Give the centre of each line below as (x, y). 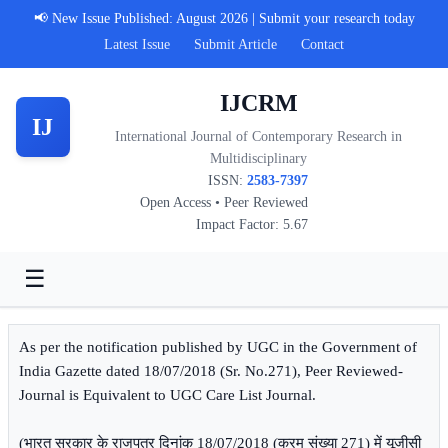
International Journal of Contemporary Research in (259, 136)
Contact (322, 44)
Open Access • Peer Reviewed (224, 202)
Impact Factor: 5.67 (252, 224)
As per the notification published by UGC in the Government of (218, 347)
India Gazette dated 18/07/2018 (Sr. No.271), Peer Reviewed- (211, 371)
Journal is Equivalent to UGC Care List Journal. (167, 395)
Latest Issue (137, 44)
